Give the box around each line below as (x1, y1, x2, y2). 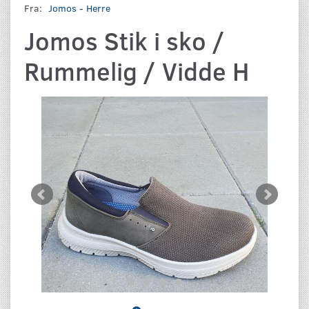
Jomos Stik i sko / (24, 23, 225, 58)
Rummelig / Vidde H (24, 54, 249, 88)
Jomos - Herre (48, 1, 110, 15)
